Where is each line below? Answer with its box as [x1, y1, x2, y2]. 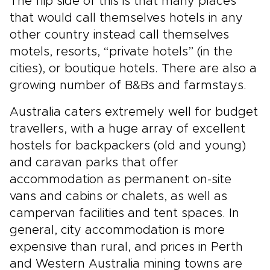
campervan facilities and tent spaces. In [10, 207, 239, 219]
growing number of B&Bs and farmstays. [10, 80, 246, 92]
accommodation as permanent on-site [10, 174, 231, 186]
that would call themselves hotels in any [10, 12, 243, 24]
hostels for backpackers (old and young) [10, 140, 246, 152]
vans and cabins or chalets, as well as [10, 190, 227, 202]
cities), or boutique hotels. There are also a [10, 63, 257, 75]
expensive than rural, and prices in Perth [10, 241, 243, 253]
